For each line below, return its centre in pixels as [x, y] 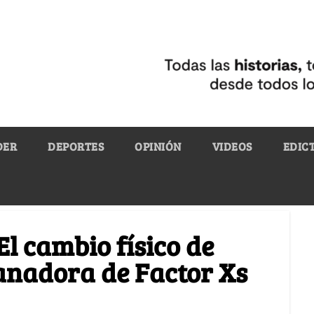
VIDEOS [232, 146]
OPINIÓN [158, 146]
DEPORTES [76, 146]
